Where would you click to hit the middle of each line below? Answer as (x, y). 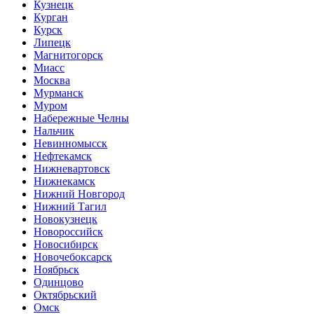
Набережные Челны (81, 118)
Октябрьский (65, 295)
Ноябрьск (56, 270)
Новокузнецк (66, 219)
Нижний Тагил (70, 207)
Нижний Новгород (79, 194)
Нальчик (54, 131)
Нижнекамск (64, 182)
